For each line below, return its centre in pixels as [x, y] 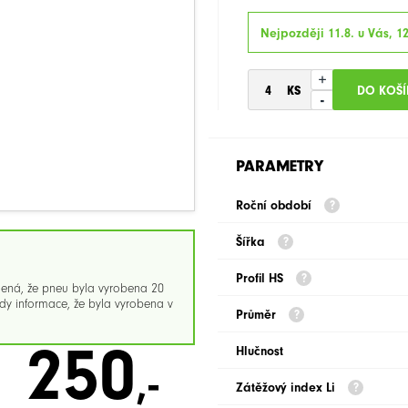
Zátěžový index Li [287, 388]
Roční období [275, 205]
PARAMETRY [280, 166]
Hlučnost [260, 351]
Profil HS [261, 278]
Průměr [258, 315]
